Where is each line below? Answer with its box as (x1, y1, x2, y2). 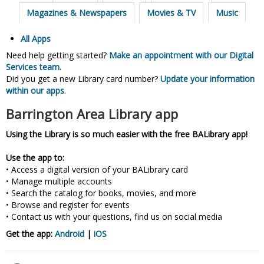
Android (55, 227, 84, 239)
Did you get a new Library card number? (6, 72, 160, 84)
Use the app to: (6, 151, 64, 163)
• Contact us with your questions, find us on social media (6, 210, 222, 222)
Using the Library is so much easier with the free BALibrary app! (6, 128, 247, 140)
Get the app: (6, 227, 55, 239)
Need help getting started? (6, 49, 109, 61)
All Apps (21, 32, 51, 44)
